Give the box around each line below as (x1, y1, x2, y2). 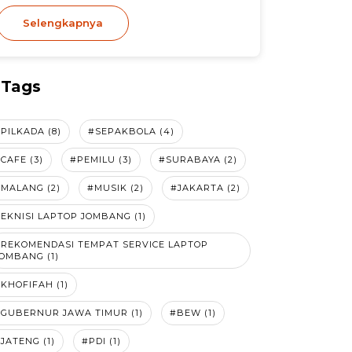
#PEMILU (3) (70, 154, 132, 165)
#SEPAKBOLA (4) (88, 126, 174, 137)
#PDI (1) (82, 335, 121, 346)
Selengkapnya (23, 16, 103, 29)
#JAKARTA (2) (170, 182, 240, 193)
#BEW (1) (170, 307, 216, 318)
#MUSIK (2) (87, 182, 144, 193)
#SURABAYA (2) (159, 154, 237, 165)
